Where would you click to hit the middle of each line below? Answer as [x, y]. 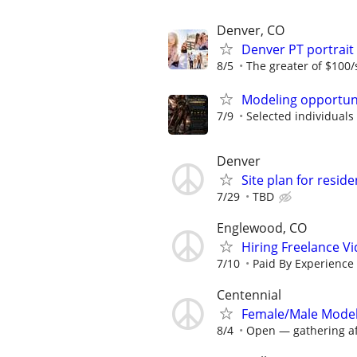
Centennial [249, 295]
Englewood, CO [262, 228]
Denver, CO [251, 31]
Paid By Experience [303, 263]
